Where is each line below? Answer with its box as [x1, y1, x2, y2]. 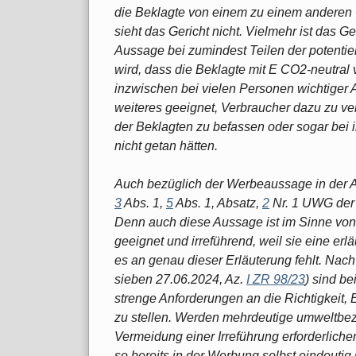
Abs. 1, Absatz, [173, 195, 262, 210]
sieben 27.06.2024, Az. [114, 272, 246, 286]
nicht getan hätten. [114, 138, 218, 153]
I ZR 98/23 [246, 272, 305, 286]
